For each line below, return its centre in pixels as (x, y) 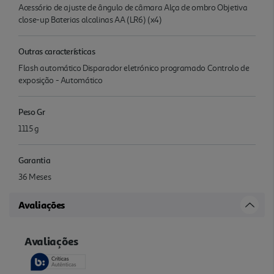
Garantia (35, 160)
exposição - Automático (61, 80)
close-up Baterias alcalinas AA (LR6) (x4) (90, 20)
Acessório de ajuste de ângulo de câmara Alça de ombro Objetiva (133, 7)
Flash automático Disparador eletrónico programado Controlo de (134, 68)
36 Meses (35, 177)
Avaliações (42, 205)
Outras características (57, 51)
